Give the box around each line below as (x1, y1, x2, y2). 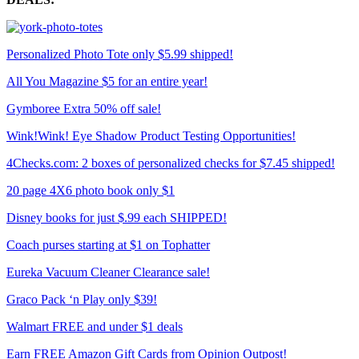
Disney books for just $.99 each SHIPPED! (6, 211, 227, 225)
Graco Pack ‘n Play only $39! (6, 292, 157, 307)
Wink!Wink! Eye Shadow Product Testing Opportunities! (6, 129, 296, 143)
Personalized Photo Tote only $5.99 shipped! (6, 47, 233, 62)
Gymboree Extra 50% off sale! (6, 102, 161, 116)
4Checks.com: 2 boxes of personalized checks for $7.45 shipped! (6, 156, 335, 171)
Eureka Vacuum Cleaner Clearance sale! (6, 265, 210, 280)
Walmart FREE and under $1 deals (6, 320, 183, 334)
